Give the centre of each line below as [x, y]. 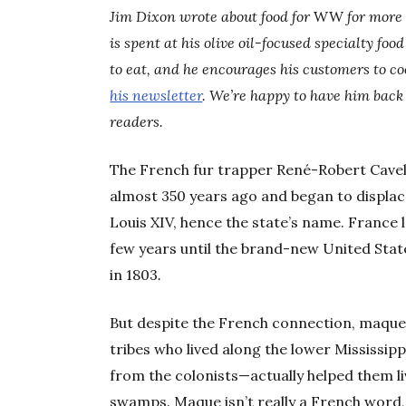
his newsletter [156, 95]
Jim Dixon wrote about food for [212, 16]
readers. [137, 121]
